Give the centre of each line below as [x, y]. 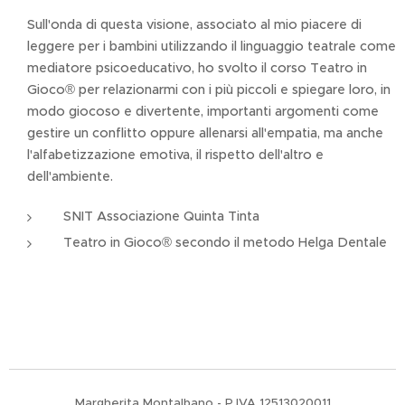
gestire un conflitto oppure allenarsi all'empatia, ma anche [205, 133]
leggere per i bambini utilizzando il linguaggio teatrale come [212, 46]
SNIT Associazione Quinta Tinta [163, 216]
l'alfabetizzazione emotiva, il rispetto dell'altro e [175, 155]
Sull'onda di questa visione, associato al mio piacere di [194, 24]
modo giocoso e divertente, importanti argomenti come [203, 111]
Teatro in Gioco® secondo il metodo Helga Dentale [225, 242]
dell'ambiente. [70, 176]
